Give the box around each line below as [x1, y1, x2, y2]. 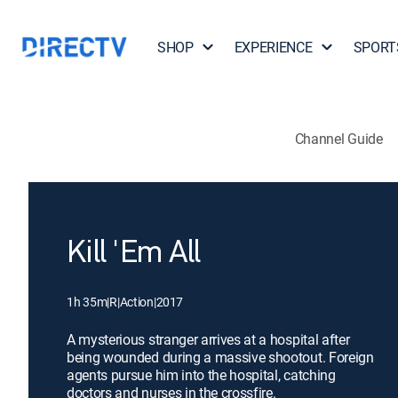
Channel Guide [294, 128, 383, 148]
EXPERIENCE [234, 37, 313, 57]
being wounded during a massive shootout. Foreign [67, 347, 374, 367]
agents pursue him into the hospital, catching [67, 365, 336, 385]
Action [119, 293, 154, 310]
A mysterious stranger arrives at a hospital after [67, 330, 350, 349]
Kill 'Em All [67, 238, 201, 270]
